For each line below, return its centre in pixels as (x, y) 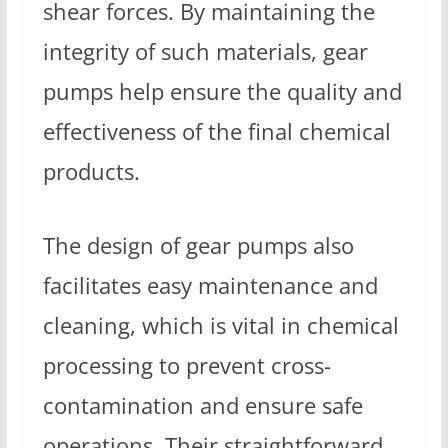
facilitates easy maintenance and (210, 285)
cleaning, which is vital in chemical (220, 325)
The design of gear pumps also (198, 245)
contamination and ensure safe (202, 405)
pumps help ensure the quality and (222, 92)
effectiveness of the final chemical (216, 132)
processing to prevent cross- (186, 365)
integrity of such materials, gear (205, 52)
